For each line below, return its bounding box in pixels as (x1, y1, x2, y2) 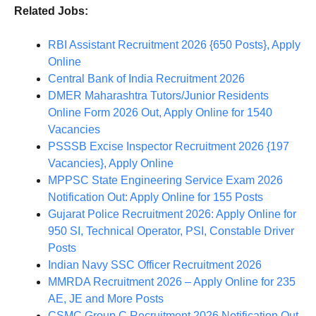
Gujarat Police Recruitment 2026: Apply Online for (48, 208, 296, 221)
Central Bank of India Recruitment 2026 (48, 73, 245, 85)
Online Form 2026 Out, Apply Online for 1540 (48, 107, 272, 119)
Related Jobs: (14, 5, 88, 18)
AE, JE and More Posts (48, 293, 164, 305)
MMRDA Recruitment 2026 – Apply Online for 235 (48, 276, 296, 288)
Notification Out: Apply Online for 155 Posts (48, 191, 263, 204)
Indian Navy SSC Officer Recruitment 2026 (48, 259, 262, 272)
